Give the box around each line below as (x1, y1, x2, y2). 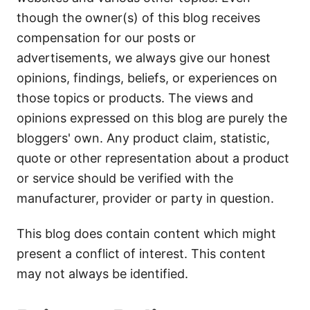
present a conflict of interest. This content (17, 246, 266, 261)
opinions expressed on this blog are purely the (17, 111, 287, 125)
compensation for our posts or (17, 30, 196, 45)
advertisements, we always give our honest (17, 51, 271, 65)
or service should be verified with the (17, 171, 233, 185)
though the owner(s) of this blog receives (17, 10, 260, 25)
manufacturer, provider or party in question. (17, 191, 274, 206)
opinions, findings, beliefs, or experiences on (17, 71, 277, 85)
